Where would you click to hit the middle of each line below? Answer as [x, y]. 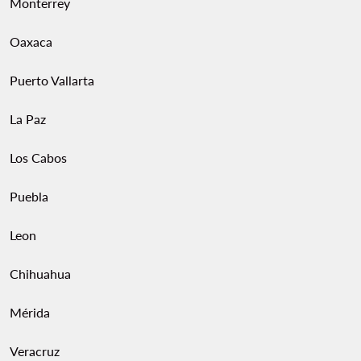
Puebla [29, 196]
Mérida [30, 312]
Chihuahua [40, 274]
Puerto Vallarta [52, 80]
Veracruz [35, 351]
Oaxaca [31, 41]
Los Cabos [38, 158]
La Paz [28, 119]
